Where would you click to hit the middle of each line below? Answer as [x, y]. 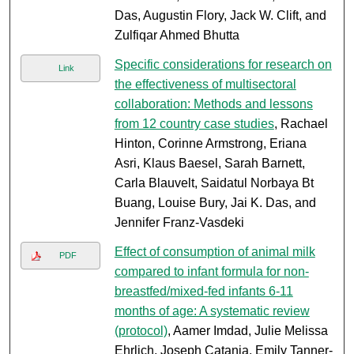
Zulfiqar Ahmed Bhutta [177, 36]
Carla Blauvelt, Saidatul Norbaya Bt [214, 183]
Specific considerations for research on [223, 65]
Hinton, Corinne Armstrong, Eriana [210, 144]
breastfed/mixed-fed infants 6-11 [203, 292]
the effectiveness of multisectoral [205, 85]
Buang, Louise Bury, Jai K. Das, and [215, 203]
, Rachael [301, 124]
